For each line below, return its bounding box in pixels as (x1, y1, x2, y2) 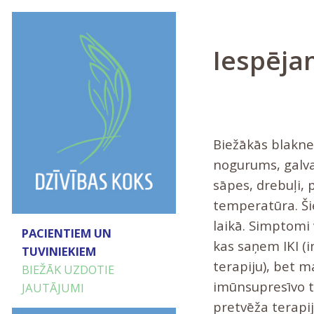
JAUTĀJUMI (21, 280, 84, 296)
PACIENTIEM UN (21, 225, 111, 242)
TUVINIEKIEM (21, 243, 96, 260)
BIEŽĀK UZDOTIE (21, 261, 114, 278)
